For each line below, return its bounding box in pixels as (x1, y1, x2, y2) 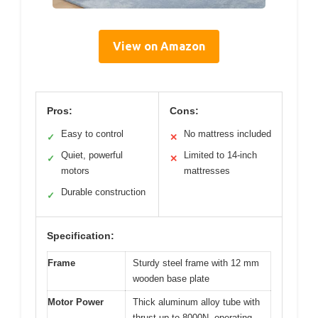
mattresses (184, 165, 230, 176)
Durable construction (61, 186, 146, 197)
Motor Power (48, 296, 104, 307)
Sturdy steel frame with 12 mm (133, 257, 259, 268)
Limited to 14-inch (184, 149, 257, 160)
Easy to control (61, 128, 124, 139)
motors (61, 165, 89, 176)
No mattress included (184, 128, 271, 139)
